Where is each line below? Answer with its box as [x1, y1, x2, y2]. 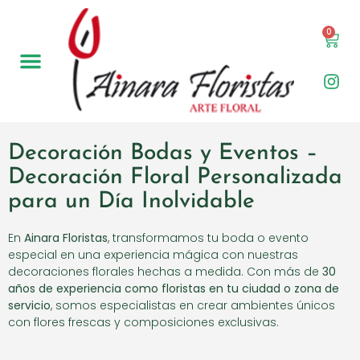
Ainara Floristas [24, 230, 108, 247]
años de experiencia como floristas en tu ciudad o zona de [8, 280, 339, 297]
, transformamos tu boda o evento [108, 230, 309, 247]
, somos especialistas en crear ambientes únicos [51, 297, 335, 314]
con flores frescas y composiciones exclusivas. [8, 314, 279, 331]
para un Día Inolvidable [8, 190, 255, 214]
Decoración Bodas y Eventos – [8, 142, 317, 166]
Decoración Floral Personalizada [8, 166, 342, 190]
